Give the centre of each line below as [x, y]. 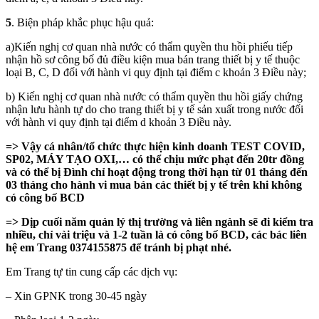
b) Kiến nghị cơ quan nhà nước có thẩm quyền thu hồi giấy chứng [154, 96]
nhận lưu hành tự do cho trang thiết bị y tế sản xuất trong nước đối [155, 109]
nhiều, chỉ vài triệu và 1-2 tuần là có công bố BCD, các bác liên [156, 234]
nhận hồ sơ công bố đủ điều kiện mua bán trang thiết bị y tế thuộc [153, 59]
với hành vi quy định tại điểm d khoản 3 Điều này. [119, 122]
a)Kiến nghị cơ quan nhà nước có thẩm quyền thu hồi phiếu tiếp [149, 46]
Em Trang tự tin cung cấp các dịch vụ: [91, 271]
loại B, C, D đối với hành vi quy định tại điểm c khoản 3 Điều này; [156, 72]
